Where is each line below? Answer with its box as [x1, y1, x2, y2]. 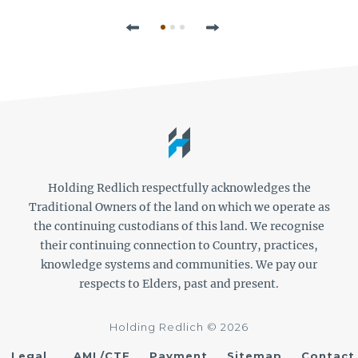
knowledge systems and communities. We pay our [41, 257, 317, 272]
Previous [138, 20, 189, 34]
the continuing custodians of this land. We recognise [34, 218, 324, 233]
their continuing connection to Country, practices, [40, 237, 318, 253]
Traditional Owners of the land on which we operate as [28, 199, 330, 214]
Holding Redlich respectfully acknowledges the [47, 180, 311, 195]
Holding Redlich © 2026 [109, 320, 249, 333]
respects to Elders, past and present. [79, 276, 279, 291]
